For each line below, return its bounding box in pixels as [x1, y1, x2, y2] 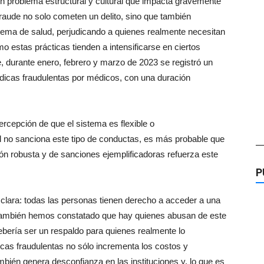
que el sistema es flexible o [48, 118, 154, 128]
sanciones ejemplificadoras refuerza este [58, 149, 218, 159]
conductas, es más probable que [97, 134, 225, 144]
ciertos [172, 42, 200, 52]
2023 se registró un [137, 57, 213, 67]
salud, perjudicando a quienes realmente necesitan [29, 27, 225, 37]
